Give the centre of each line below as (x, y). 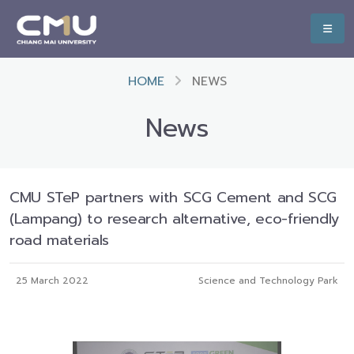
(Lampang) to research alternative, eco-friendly (175, 219)
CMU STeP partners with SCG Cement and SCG (173, 198)
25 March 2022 (52, 281)
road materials (59, 240)
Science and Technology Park (268, 281)
